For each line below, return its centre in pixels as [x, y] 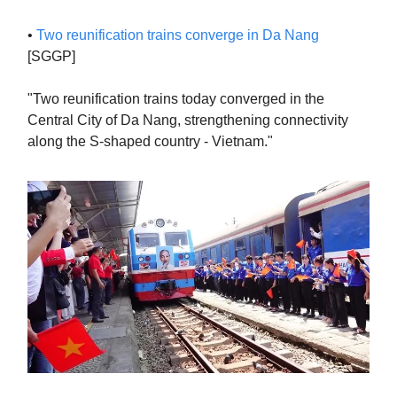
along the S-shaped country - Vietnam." [150, 141]
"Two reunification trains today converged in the [176, 99]
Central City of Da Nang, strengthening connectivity [188, 120]
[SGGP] [51, 56]
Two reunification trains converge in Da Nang [178, 35]
